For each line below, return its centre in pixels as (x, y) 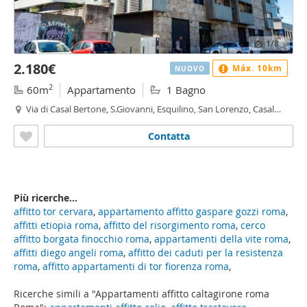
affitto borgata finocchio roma (82, 239)
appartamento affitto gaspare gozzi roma (192, 211)
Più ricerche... (46, 198)
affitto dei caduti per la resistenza (206, 253)
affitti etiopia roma (56, 225)
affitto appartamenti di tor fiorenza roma (136, 266)
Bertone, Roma (57, 121)
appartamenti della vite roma (221, 239)
